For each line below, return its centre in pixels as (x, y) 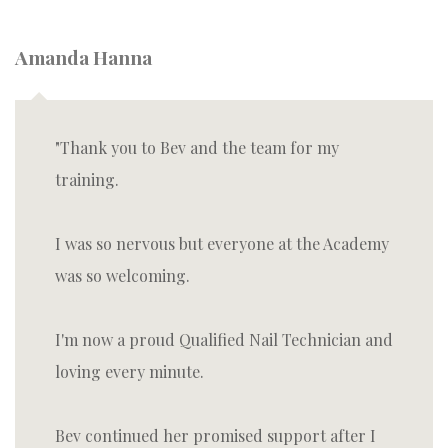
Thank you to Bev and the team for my (199, 147)
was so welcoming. (122, 275)
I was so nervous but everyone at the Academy (222, 243)
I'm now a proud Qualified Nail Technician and (224, 339)
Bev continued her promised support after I (215, 435)
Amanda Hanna (83, 57)
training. (87, 179)
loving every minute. (129, 371)
